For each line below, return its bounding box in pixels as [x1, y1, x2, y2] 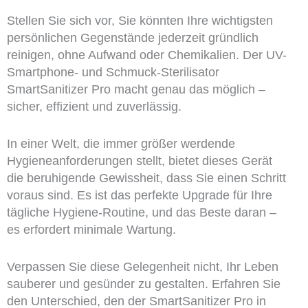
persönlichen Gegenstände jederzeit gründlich [6, 31, 258, 45]
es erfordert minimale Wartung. [6, 223, 176, 237]
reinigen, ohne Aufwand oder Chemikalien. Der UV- [6, 48, 287, 63]
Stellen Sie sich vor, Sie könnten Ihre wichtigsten [6, 14, 273, 28]
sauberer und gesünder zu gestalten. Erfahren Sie [6, 276, 280, 291]
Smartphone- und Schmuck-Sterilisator [6, 65, 219, 80]
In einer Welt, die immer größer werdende [6, 137, 235, 151]
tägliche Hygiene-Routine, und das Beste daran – [6, 206, 276, 220]
